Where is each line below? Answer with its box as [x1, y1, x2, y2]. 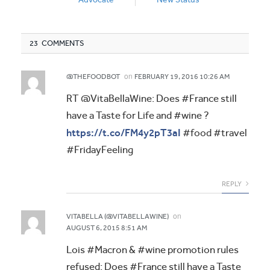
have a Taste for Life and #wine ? [66, 110, 209, 122]
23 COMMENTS [30, 39, 84, 48]
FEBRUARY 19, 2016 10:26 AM [134, 72, 230, 81]
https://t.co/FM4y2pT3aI [66, 127, 181, 139]
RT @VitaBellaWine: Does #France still [66, 93, 237, 105]
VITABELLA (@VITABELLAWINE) [66, 212, 169, 221]
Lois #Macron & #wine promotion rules [66, 244, 239, 256]
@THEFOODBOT [66, 72, 120, 81]
